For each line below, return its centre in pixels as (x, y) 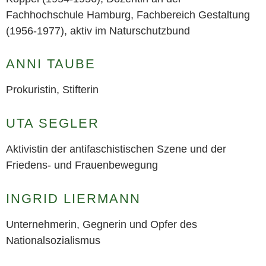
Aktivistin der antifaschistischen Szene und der (116, 149)
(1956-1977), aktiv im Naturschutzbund (98, 31)
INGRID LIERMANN (73, 198)
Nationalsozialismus (53, 240)
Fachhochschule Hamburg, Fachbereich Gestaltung (128, 15)
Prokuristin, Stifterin (52, 90)
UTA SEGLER (53, 123)
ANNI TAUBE (51, 64)
